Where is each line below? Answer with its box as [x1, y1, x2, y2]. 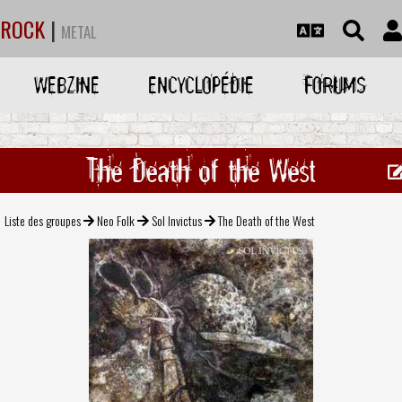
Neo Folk [97, 210, 135, 230]
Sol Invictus [151, 210, 202, 230]
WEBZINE [34, 70, 100, 100]
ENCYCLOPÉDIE [147, 70, 254, 100]
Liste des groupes [4, 210, 81, 230]
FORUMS [303, 70, 366, 100]
